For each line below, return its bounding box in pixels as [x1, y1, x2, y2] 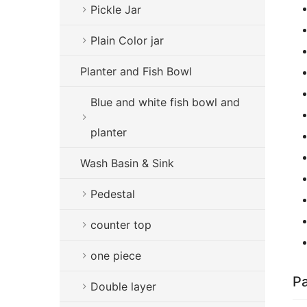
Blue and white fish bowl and [90, 95, 240, 109]
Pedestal [90, 187, 135, 201]
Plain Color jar [90, 34, 164, 47]
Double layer [90, 280, 156, 293]
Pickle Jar [90, 3, 141, 16]
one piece [90, 249, 141, 262]
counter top [90, 218, 151, 232]
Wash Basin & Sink [80, 156, 174, 170]
